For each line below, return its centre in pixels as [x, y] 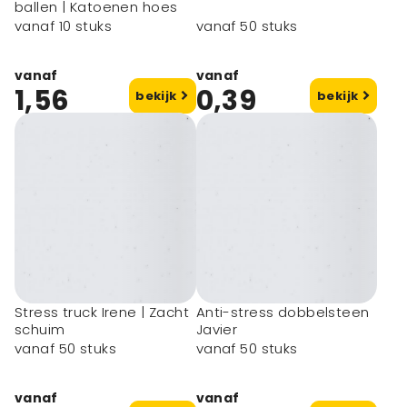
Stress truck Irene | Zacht [102, 312]
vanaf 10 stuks [63, 26]
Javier [217, 329]
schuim [40, 329]
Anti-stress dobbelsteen [283, 312]
